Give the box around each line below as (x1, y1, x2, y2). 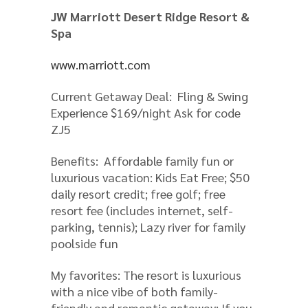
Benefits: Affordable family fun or (51, 152, 234, 168)
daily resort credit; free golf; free (51, 185, 225, 201)
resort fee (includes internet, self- (51, 201, 233, 218)
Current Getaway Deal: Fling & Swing (51, 87, 248, 104)
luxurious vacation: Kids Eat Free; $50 (51, 168, 250, 185)
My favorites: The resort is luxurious (51, 266, 241, 283)
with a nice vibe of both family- (51, 283, 218, 299)
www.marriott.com (51, 56, 151, 72)
